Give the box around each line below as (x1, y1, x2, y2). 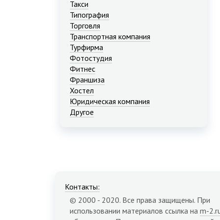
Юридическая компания (70, 96, 150, 107)
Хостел (70, 85, 94, 96)
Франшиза (70, 75, 105, 85)
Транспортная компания (70, 31, 150, 42)
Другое (70, 107, 94, 117)
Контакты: (65, 182, 100, 192)
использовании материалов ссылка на (70, 206, 200, 216)
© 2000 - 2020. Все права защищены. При (70, 195, 210, 205)
